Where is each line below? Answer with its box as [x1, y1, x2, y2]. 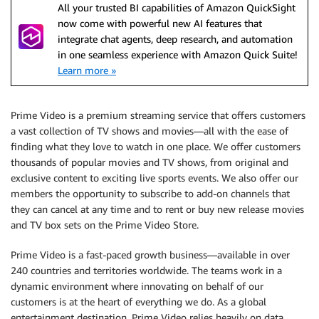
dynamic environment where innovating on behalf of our [11, 280, 263, 292]
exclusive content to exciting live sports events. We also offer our [11, 172, 298, 184]
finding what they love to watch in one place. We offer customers [11, 140, 300, 152]
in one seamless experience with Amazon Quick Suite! [58, 48, 298, 61]
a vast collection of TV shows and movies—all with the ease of [11, 125, 288, 137]
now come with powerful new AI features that [58, 17, 262, 29]
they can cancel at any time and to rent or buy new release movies [11, 203, 304, 215]
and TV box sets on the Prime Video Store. [11, 219, 199, 231]
